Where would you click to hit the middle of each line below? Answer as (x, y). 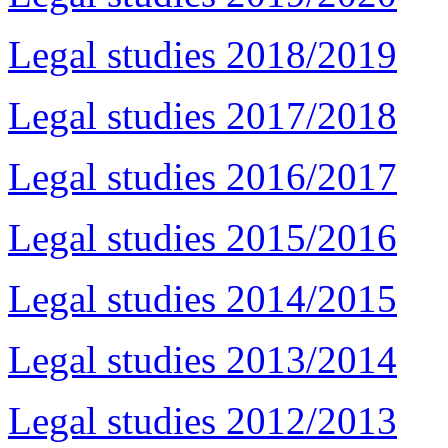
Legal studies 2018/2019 (202, 55)
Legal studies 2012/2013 (202, 421)
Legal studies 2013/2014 (202, 360)
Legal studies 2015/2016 (202, 238)
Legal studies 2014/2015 (202, 299)
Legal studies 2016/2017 (202, 177)
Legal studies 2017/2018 (202, 116)
